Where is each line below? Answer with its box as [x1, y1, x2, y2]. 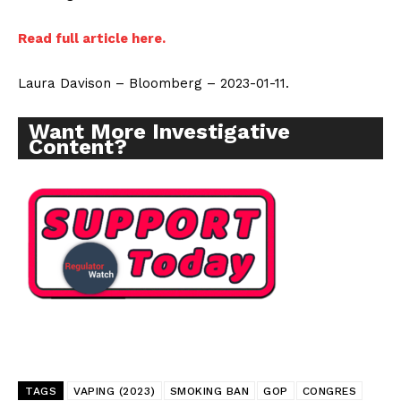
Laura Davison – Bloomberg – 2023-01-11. [18, 75, 289, 92]
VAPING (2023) [73, 385, 156, 398]
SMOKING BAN [169, 385, 249, 398]
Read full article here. [18, 30, 166, 47]
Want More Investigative [29, 119, 290, 145]
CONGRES [302, 385, 356, 398]
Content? [29, 134, 127, 160]
